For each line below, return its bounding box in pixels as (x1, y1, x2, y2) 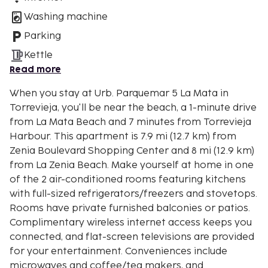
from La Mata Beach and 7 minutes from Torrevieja (10, 116, 251, 128)
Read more (10, 65, 61, 74)
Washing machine (24, 11, 108, 23)
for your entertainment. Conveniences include (10, 245, 227, 257)
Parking (24, 30, 61, 42)
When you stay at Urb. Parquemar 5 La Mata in (10, 87, 229, 99)
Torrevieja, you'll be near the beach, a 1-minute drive (10, 102, 257, 114)
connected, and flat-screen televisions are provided (10, 231, 254, 243)
